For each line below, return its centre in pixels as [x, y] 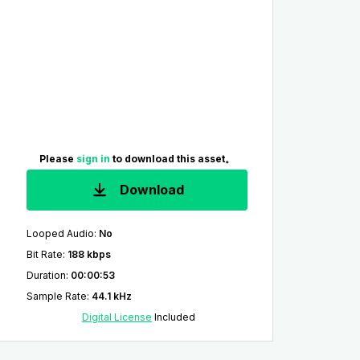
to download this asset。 [173, 159]
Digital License [117, 317]
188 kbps [89, 254]
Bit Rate [44, 254]
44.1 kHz [111, 296]
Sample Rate [56, 296]
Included [173, 317]
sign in [94, 159]
